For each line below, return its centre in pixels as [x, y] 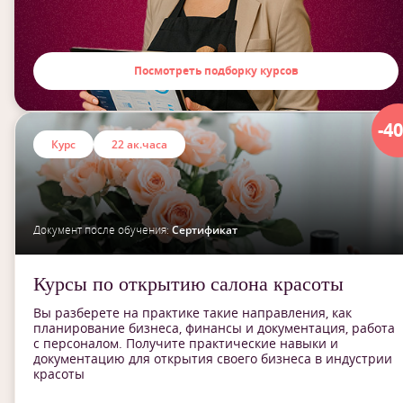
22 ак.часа [139, 144]
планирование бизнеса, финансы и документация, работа [214, 328]
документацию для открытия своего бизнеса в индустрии [213, 358]
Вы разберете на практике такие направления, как [193, 313]
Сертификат [205, 230]
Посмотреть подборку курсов [216, 71]
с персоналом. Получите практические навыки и [186, 343]
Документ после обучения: [103, 230]
